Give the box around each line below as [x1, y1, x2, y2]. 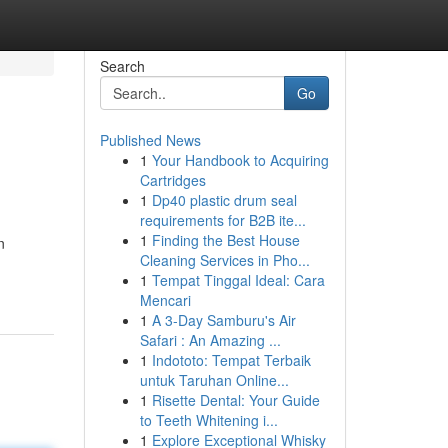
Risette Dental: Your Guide [151, 390, 320, 410]
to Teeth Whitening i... [139, 410, 278, 430]
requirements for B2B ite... [139, 210, 306, 230]
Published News [99, 130, 201, 150]
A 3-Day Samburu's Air [151, 310, 296, 330]
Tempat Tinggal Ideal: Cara [151, 270, 325, 290]
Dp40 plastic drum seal [151, 190, 297, 210]
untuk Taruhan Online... [139, 370, 289, 390]
